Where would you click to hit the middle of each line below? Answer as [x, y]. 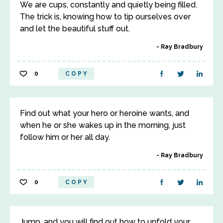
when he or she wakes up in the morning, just [103, 125]
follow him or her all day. [65, 137]
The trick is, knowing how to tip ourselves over [105, 17]
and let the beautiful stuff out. [75, 29]
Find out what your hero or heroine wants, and [105, 113]
